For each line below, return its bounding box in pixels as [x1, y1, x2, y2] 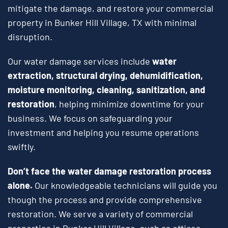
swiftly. [8, 141, 36, 153]
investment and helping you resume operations [8, 127, 199, 138]
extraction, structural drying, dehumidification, [8, 70, 203, 81]
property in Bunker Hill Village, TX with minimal [8, 17, 196, 28]
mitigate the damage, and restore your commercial [8, 3, 213, 14]
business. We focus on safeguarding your [8, 112, 173, 124]
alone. [8, 180, 35, 191]
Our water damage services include [8, 55, 152, 67]
